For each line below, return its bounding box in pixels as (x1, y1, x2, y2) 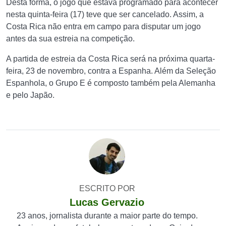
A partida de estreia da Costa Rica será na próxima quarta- (6, 54, 215, 63)
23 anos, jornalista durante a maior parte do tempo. (16, 211, 198, 220)
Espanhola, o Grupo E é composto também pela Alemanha (6, 79, 215, 87)
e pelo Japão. (6, 91, 54, 99)
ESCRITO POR (79, 184, 135, 193)
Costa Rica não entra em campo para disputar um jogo (6, 22, 201, 31)
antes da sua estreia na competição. (6, 34, 135, 43)
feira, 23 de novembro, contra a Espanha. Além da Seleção (6, 67, 216, 75)
